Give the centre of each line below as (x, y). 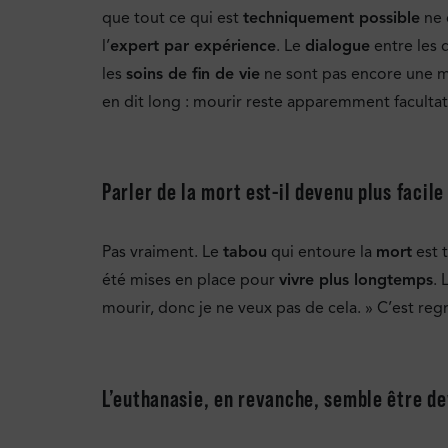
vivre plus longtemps (356, 280)
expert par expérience (193, 45)
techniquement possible (331, 17)
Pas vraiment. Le (162, 252)
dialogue (337, 45)
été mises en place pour (190, 280)
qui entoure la (321, 252)
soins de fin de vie (193, 73)
